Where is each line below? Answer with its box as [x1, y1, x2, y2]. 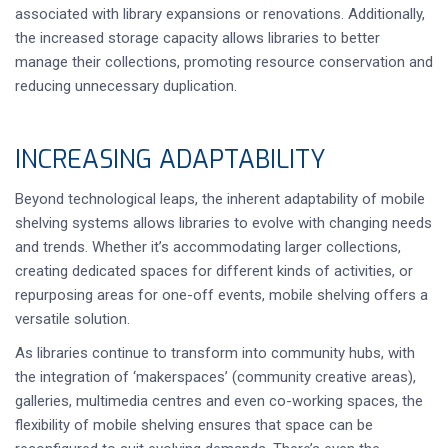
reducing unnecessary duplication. [15, 77, 237, 95]
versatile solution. [15, 310, 130, 328]
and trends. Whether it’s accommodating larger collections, [15, 238, 401, 256]
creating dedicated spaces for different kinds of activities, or [15, 262, 413, 280]
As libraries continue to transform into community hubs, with [15, 344, 415, 362]
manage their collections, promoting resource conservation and [15, 53, 433, 71]
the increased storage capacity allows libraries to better [15, 29, 380, 47]
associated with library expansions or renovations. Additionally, [15, 5, 425, 23]
